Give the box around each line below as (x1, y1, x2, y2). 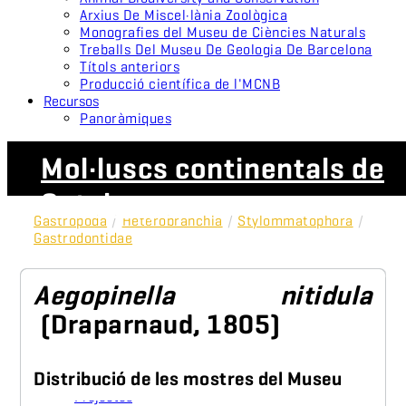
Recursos (43, 92, 99, 110)
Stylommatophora (237, 211, 353, 229)
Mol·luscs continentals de (41, 149, 384, 187)
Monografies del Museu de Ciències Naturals (80, 23, 365, 41)
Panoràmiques (80, 109, 171, 127)
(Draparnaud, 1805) (40, 306, 281, 341)
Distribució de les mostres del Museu (34, 366, 343, 391)
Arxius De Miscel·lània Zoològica (80, 5, 287, 24)
